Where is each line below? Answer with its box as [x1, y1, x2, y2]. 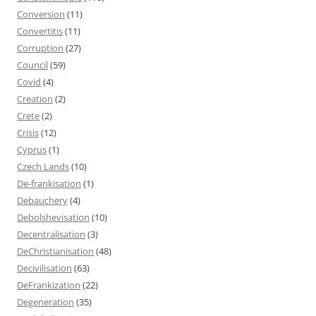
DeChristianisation [17, 244, 94, 257]
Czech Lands [17, 159, 69, 173]
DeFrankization [17, 278, 80, 291]
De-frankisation [17, 176, 81, 190]
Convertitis [17, 24, 63, 37]
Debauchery [17, 193, 68, 207]
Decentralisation [17, 227, 85, 241]
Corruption [17, 41, 63, 54]
